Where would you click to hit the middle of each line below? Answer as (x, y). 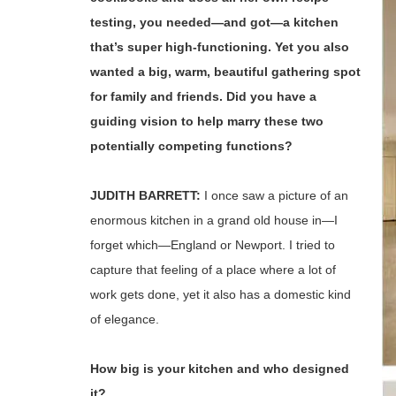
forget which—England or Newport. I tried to (213, 245)
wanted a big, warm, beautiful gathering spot (225, 72)
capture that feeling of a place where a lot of (213, 270)
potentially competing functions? (191, 146)
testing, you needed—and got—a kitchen (214, 22)
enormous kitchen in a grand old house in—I (214, 220)
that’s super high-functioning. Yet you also (220, 47)
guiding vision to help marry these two (207, 121)
